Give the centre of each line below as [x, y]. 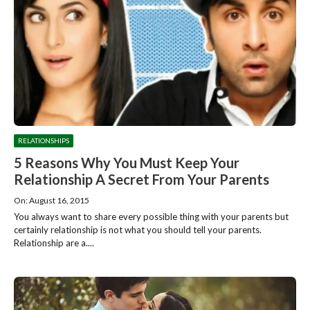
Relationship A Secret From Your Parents [142, 179]
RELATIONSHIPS [44, 140]
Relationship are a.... [54, 243]
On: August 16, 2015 [52, 200]
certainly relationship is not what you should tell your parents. [138, 229]
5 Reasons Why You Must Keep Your [127, 162]
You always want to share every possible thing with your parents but [151, 216]
